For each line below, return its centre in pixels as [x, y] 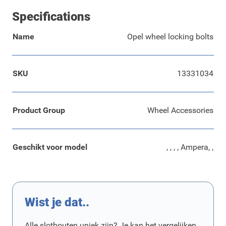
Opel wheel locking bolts [170, 37]
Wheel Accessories [180, 110]
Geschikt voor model [50, 147]
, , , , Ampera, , [190, 147]
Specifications [51, 17]
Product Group [39, 110]
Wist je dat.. [57, 203]
